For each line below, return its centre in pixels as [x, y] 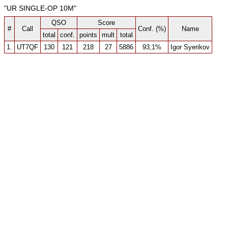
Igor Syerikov [190, 47]
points [88, 35]
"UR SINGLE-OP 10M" [40, 8]
